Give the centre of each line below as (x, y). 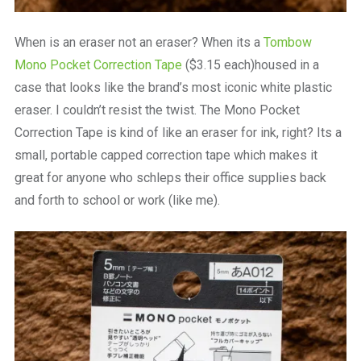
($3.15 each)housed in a (250, 64)
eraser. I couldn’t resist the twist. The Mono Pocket (157, 110)
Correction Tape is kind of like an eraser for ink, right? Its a (178, 132)
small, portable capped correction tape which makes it (166, 155)
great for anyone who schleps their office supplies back (170, 177)
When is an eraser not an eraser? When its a (139, 42)
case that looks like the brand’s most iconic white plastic (173, 87)
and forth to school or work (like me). (117, 200)
